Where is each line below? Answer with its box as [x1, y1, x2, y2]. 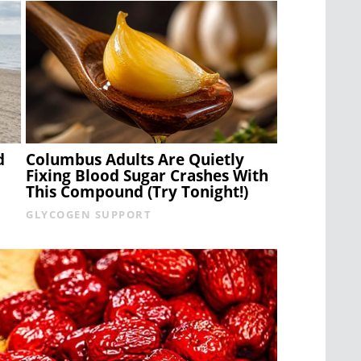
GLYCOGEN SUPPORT [26, 206, 152, 222]
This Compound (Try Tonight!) [26, 180, 249, 202]
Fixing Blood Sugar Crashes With [26, 164, 269, 186]
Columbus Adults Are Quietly [26, 148, 245, 170]
